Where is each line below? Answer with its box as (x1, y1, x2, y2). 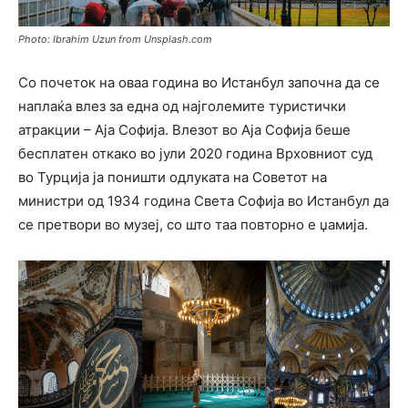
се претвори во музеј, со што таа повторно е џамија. (18, 216, 368, 234)
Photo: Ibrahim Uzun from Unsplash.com (18, 33, 212, 46)
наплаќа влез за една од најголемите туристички (18, 97, 346, 116)
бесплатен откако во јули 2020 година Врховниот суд (18, 145, 372, 163)
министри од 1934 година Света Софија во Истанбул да (18, 192, 389, 210)
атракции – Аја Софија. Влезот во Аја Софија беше (18, 121, 351, 139)
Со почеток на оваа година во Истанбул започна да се (18, 74, 380, 92)
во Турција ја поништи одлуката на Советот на (18, 168, 327, 187)
